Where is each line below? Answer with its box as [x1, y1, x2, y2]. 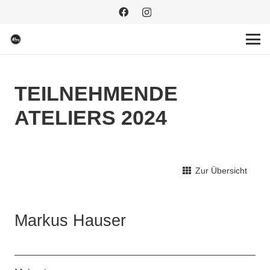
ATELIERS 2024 [14, 107, 167, 130]
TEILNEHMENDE [14, 83, 178, 105]
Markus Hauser [14, 211, 126, 230]
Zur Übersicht [195, 165, 247, 175]
